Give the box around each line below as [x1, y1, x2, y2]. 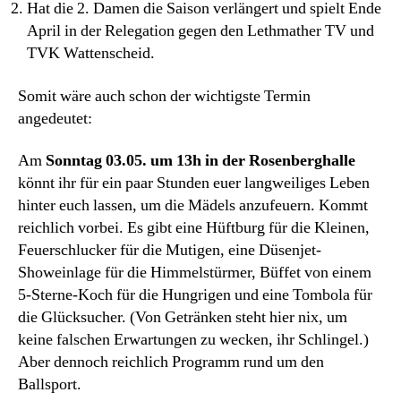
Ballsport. [18, 374, 81, 395]
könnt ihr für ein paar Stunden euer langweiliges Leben [18, 173, 370, 193]
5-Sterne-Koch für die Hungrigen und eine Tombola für [18, 285, 372, 305]
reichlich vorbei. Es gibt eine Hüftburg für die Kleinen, [18, 218, 370, 238]
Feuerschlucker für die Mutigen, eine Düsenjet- [18, 240, 321, 260]
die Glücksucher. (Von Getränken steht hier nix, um [18, 307, 347, 328]
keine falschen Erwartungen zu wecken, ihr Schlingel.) [18, 329, 369, 350]
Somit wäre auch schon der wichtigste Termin [18, 85, 311, 107]
